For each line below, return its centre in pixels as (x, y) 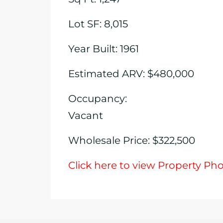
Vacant (86, 115)
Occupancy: (98, 99)
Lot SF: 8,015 (98, 24)
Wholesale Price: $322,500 (132, 140)
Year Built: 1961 (104, 49)
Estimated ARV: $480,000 (131, 74)
